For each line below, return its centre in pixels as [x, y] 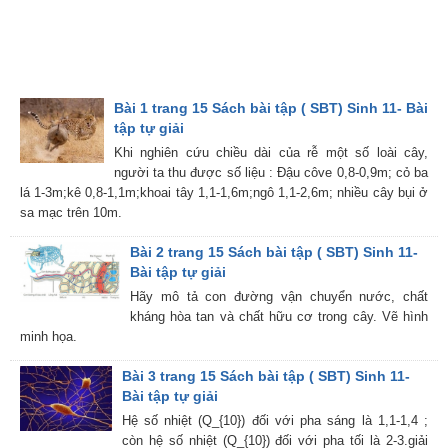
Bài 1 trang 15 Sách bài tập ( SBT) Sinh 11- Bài [270, 108]
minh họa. [48, 336]
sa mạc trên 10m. [71, 212]
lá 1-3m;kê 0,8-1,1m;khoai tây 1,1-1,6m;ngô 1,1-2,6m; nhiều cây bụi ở [224, 192]
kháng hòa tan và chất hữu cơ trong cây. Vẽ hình [279, 316]
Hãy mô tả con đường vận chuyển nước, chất [279, 296]
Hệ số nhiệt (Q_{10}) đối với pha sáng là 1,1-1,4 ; [274, 420]
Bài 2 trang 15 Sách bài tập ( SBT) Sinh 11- [274, 252]
